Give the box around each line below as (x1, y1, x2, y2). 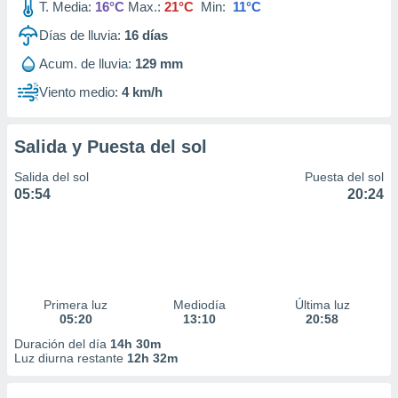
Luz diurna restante (14, 351, 127, 365)
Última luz (294, 298, 350, 312)
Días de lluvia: (39, 28, 121, 43)
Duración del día (14, 337, 110, 351)
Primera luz (44, 298, 108, 312)
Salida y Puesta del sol (14, 137, 207, 156)
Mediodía (172, 298, 226, 312)
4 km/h (122, 84, 163, 99)
